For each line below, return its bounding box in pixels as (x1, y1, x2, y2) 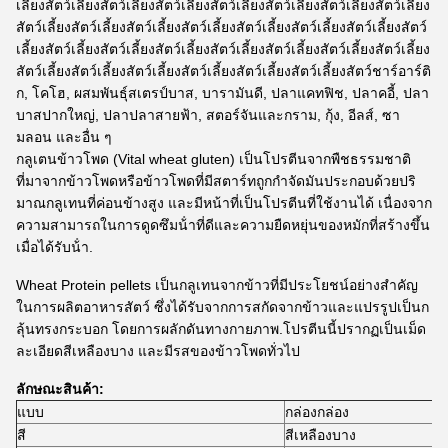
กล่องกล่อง (285, 404, 349, 420)
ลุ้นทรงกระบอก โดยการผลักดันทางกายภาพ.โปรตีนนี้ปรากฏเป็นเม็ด (16, 321, 426, 337)
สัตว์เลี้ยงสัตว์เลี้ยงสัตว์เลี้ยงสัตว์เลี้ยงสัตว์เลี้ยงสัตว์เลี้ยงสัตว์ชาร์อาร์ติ (16, 63, 431, 79)
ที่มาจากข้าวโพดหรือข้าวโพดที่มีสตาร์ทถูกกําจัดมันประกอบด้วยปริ (16, 173, 416, 189)
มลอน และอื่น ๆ (16, 129, 112, 145)
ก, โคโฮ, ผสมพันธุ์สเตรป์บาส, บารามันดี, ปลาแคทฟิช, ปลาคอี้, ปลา (16, 85, 429, 101)
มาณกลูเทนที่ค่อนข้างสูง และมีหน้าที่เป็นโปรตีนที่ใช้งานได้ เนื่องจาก (16, 195, 432, 211)
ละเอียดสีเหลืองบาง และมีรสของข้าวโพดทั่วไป (16, 343, 300, 359)
